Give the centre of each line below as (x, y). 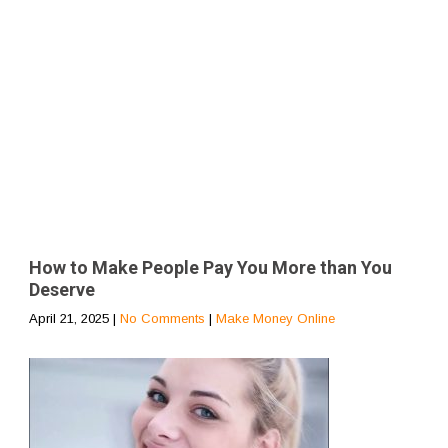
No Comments (162, 318)
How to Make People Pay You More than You (210, 267)
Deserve (62, 289)
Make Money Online (275, 318)
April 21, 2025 (69, 318)
